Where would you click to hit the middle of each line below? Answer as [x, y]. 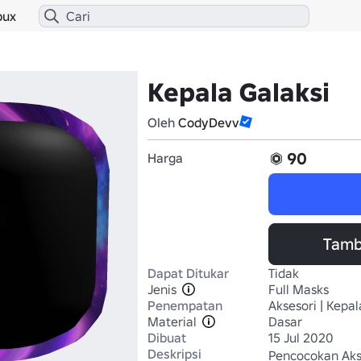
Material [172, 322]
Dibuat [167, 338]
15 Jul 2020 [301, 338]
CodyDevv [209, 122]
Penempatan [185, 305]
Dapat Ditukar [188, 273]
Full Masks [299, 289]
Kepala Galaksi [239, 93]
